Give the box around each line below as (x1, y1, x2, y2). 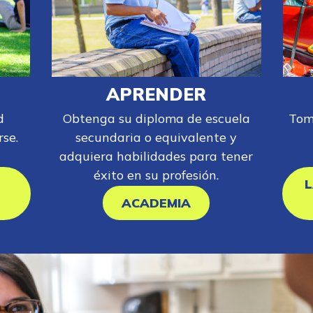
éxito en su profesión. (94, 167, 219, 184)
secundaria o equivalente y (75, 129, 238, 146)
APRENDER (106, 83, 207, 105)
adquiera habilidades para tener (59, 148, 254, 165)
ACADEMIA (122, 195, 191, 212)
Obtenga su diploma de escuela (62, 110, 250, 127)
